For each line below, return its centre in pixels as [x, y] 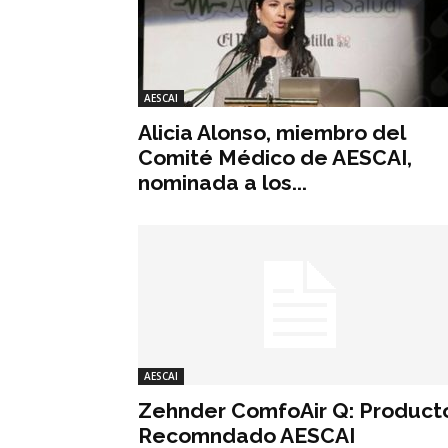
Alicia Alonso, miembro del [271, 132]
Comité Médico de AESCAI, [275, 157]
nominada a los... [222, 182]
